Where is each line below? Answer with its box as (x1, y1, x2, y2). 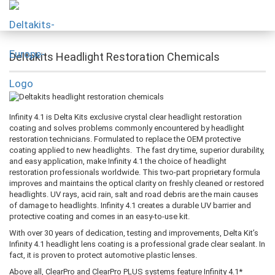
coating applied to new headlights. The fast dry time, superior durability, (9, 145, 265, 155)
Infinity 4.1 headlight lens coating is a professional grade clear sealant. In (9, 239, 265, 249)
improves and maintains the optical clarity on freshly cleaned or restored (9, 178, 264, 188)
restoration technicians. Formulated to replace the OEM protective (9, 134, 241, 144)
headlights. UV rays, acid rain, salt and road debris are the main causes (9, 189, 258, 199)
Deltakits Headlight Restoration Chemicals (9, 50, 220, 63)
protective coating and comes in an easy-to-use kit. (9, 211, 190, 221)
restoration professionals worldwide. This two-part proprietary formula (9, 167, 260, 177)
